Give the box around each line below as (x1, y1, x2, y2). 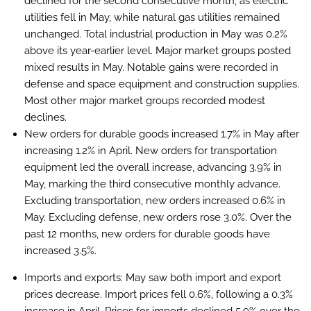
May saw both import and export (122, 271, 281, 284)
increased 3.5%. (24, 244, 96, 257)
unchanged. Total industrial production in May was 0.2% (24, 27, 287, 40)
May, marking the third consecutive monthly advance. (24, 177, 280, 190)
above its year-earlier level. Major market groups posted (24, 44, 291, 57)
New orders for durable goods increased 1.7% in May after (24, 127, 299, 140)
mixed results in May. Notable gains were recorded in (24, 60, 278, 74)
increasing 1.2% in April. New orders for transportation (24, 144, 277, 157)
